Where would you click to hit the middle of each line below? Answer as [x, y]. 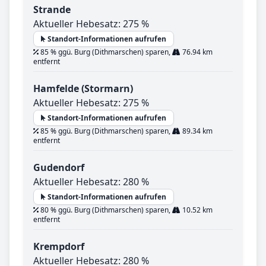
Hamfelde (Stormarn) [83, 89]
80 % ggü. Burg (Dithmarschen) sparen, [105, 210]
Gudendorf [59, 168]
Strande [52, 10]
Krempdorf [59, 247]
